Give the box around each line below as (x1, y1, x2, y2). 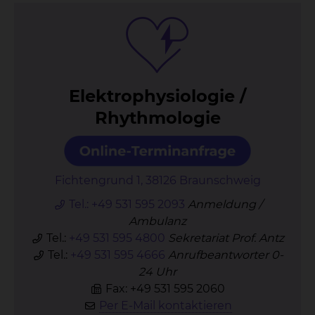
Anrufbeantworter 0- (167, 248, 283, 262)
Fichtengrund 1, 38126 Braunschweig (54, 174, 261, 187)
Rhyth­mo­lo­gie (94, 108, 221, 128)
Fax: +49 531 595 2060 (103, 282, 225, 295)
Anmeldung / (187, 198, 262, 211)
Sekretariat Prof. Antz (168, 231, 284, 245)
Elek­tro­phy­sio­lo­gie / (69, 86, 246, 106)
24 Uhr (139, 265, 176, 278)
